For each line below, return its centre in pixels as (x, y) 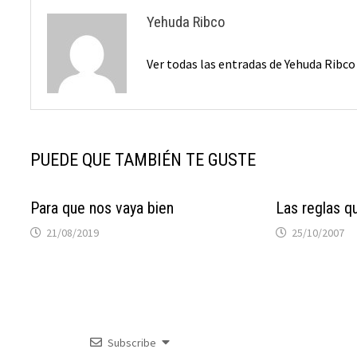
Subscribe (131, 342)
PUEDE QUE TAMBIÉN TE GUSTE (143, 159)
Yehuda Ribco (186, 22)
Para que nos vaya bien (102, 208)
